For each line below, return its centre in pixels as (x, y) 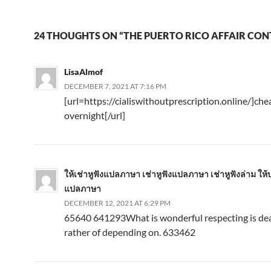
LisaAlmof (83, 71)
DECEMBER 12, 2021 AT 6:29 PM (117, 203)
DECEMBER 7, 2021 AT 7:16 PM (115, 86)
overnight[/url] (95, 115)
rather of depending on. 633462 (130, 232)
